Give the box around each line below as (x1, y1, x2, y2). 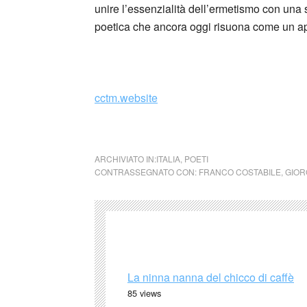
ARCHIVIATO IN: (95, 152, 156, 164)
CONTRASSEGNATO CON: (95, 165, 199, 177)
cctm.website (95, 89, 158, 106)
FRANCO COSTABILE (199, 165, 281, 177)
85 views (127, 286, 161, 299)
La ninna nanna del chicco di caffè (127, 269, 294, 285)
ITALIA (156, 152, 180, 164)
